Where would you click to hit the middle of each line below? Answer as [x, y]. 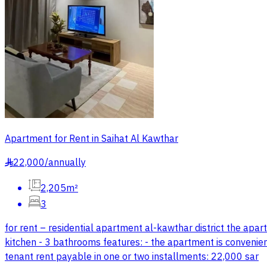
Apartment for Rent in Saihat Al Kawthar [91, 139]
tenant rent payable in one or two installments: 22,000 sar [132, 257]
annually [67, 163]
